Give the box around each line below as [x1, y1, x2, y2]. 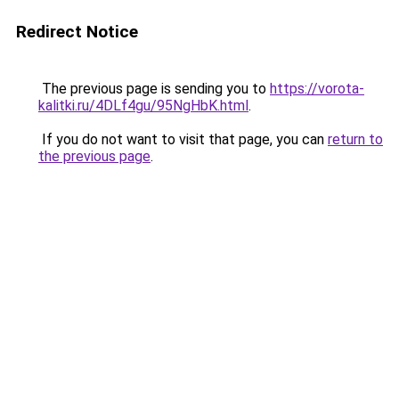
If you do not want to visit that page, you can [38, 131, 328, 148]
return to [328, 131, 383, 148]
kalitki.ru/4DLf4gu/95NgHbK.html [38, 97, 248, 114]
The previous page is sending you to [38, 80, 270, 97]
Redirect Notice [16, 21, 138, 42]
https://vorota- [270, 80, 364, 97]
